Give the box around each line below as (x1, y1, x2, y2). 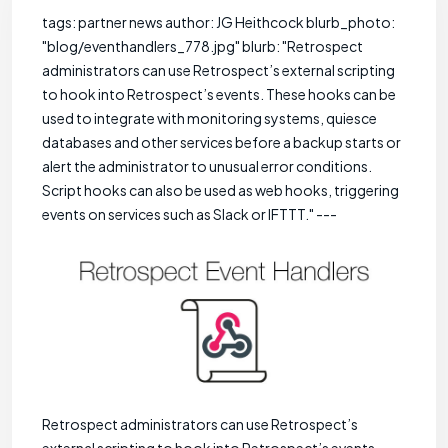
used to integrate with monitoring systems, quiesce (42, 109, 377, 127)
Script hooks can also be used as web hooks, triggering (42, 181, 399, 199)
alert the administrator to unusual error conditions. (42, 157, 372, 175)
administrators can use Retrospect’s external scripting (42, 61, 395, 79)
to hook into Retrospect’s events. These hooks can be (42, 85, 396, 103)
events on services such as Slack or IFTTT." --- (42, 205, 337, 223)
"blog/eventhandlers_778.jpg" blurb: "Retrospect (42, 37, 363, 55)
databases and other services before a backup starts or (42, 133, 401, 151)
